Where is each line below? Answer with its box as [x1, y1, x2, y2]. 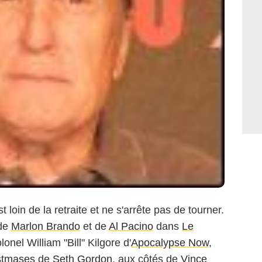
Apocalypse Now [131, 236, 209, 249]
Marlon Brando [11, 220, 80, 232]
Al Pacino [109, 220, 153, 232]
